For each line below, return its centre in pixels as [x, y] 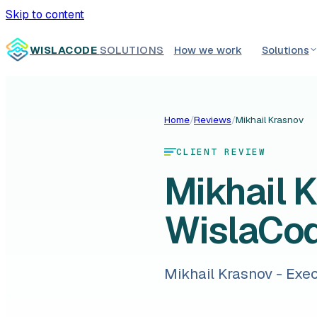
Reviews [213, 120]
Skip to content [45, 15]
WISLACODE [65, 50]
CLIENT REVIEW [221, 151]
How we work [208, 50]
